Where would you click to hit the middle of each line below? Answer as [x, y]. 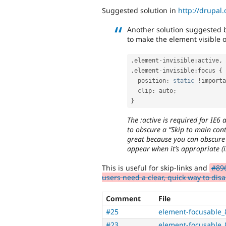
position [152, 81]
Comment [123, 199]
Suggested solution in [140, 10]
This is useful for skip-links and [156, 168]
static [184, 81]
